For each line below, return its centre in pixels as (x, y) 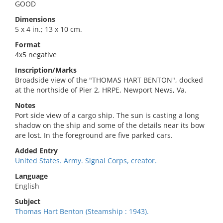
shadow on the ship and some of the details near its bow (110, 125)
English (27, 186)
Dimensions (35, 19)
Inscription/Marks (46, 70)
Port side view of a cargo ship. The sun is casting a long (107, 115)
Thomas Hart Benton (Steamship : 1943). (82, 211)
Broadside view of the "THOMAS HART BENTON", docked (109, 80)
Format (28, 45)
